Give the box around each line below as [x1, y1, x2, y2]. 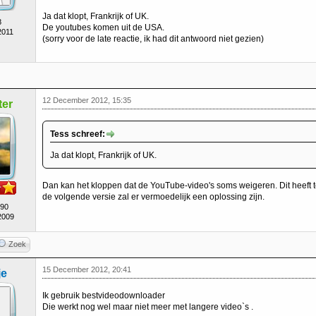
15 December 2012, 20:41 [42, 265, 131, 274]
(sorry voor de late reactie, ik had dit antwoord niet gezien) [42, 34, 264, 44]
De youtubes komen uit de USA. [42, 23, 164, 32]
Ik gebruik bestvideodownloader [42, 291, 165, 300]
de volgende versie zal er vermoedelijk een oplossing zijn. [42, 192, 265, 202]
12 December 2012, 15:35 [42, 96, 131, 104]
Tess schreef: [50, 129, 105, 139]
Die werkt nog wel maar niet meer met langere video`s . [42, 302, 253, 312]
